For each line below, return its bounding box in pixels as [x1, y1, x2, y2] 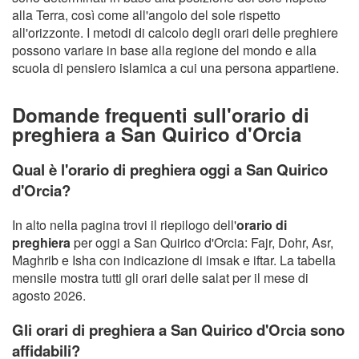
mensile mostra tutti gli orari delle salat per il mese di [12, 268, 309, 288]
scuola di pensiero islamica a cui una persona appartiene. [12, 58, 339, 77]
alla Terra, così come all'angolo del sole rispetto [12, 5, 280, 24]
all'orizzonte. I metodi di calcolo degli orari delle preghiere [12, 22, 338, 42]
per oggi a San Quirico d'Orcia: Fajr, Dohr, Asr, [71, 233, 333, 252]
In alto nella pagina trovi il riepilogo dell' [12, 216, 236, 235]
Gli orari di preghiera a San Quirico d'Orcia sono [12, 318, 345, 341]
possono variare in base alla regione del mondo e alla [12, 40, 317, 59]
